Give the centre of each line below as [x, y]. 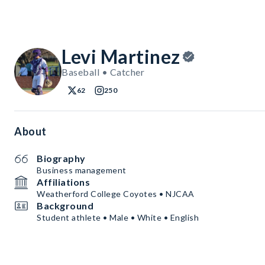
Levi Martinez [121, 57]
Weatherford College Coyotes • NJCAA [116, 194]
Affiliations [63, 182]
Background [65, 206]
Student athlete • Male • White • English [118, 218]
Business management [82, 170]
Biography [61, 159]
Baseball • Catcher [103, 72]
